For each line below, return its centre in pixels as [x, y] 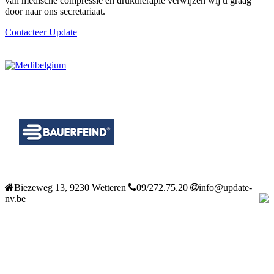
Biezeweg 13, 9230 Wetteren [70, 187]
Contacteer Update [41, 32]
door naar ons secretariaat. [55, 11]
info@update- [225, 187]
